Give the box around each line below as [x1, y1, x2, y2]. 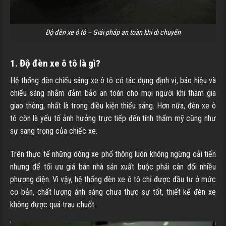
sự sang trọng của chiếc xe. [10, 126, 97, 136]
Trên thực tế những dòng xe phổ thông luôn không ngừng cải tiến [10, 149, 216, 159]
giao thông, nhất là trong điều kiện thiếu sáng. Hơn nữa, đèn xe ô [10, 101, 216, 111]
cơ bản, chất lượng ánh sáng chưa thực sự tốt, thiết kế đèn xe [10, 187, 216, 197]
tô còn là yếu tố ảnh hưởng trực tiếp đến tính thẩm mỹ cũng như [10, 114, 216, 124]
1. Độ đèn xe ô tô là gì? [10, 57, 100, 69]
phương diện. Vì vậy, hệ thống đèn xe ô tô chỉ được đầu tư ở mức [10, 175, 216, 184]
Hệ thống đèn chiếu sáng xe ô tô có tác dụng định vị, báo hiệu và [10, 76, 216, 86]
